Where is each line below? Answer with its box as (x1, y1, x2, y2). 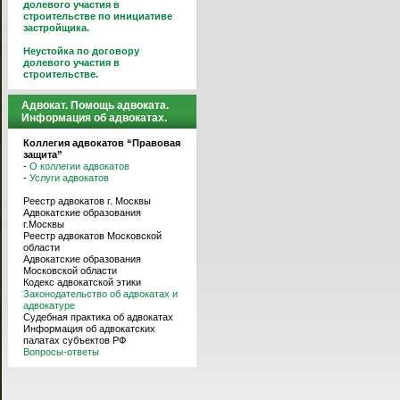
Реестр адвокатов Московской (23, 230, 162, 241)
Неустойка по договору (23, 46, 139, 56)
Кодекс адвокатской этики (23, 277, 141, 287)
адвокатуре (23, 300, 75, 311)
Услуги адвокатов (29, 172, 109, 183)
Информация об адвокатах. (21, 112, 167, 124)
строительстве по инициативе (23, 11, 172, 21)
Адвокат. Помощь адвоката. (21, 99, 169, 112)
